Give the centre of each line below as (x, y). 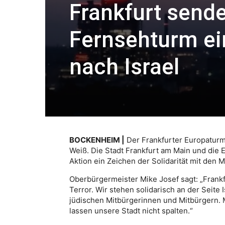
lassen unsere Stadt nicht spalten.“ (131, 210)
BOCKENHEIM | (97, 140)
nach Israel (124, 67)
